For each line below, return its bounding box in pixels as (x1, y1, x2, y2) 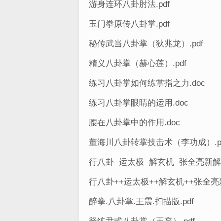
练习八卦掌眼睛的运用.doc (89, 98, 188, 108)
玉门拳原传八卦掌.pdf (89, 19, 170, 29)
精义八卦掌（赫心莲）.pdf (89, 59, 186, 68)
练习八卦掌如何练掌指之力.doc (89, 78, 205, 88)
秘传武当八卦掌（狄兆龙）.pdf (89, 39, 203, 48)
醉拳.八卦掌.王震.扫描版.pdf (89, 197, 194, 206)
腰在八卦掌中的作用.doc (89, 118, 180, 127)
